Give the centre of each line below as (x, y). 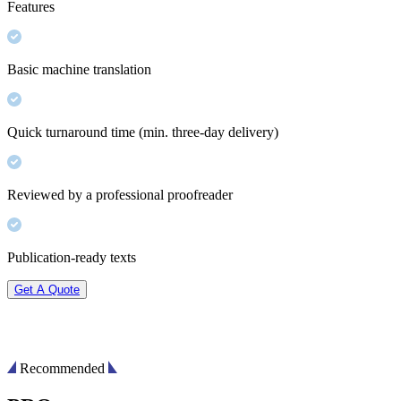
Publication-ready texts (72, 257)
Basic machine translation (79, 69)
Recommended (62, 369)
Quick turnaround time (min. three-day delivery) (143, 132)
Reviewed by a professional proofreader (120, 194)
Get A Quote (47, 289)
